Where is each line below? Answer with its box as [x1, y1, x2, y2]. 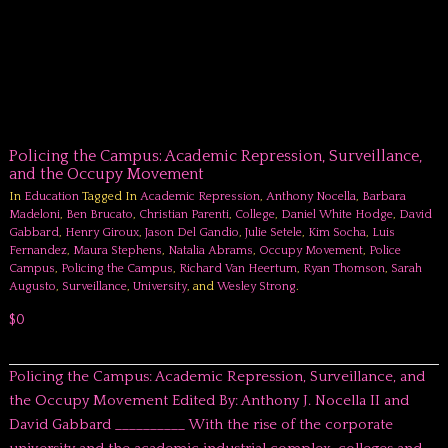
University [132, 280, 187, 293]
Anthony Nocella [265, 190, 356, 203]
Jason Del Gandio [144, 226, 239, 239]
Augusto [8, 280, 56, 293]
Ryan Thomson [302, 262, 385, 275]
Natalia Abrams [167, 244, 253, 257]
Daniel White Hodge [280, 208, 393, 221]
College [234, 208, 275, 221]
